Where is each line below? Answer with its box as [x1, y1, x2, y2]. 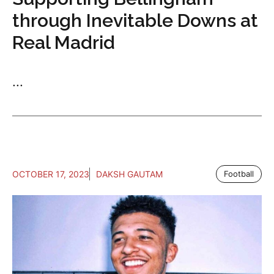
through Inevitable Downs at [12, 10, 258, 31]
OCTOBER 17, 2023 [12, 169, 89, 179]
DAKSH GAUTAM [96, 169, 163, 179]
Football [224, 169, 254, 179]
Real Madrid [12, 32, 115, 53]
